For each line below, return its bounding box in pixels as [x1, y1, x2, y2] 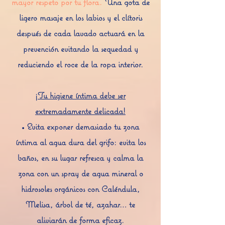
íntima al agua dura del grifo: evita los [15, 137, 146, 148]
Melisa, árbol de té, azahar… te [26, 199, 135, 210]
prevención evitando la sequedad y [23, 43, 138, 54]
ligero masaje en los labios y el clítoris [19, 12, 142, 23]
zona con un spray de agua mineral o [18, 168, 143, 179]
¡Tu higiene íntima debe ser [35, 90, 126, 101]
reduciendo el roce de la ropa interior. [18, 59, 143, 70]
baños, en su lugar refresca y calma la [18, 152, 143, 163]
